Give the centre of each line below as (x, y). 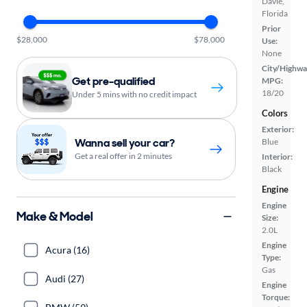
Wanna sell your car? (125, 143)
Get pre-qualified (113, 81)
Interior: (277, 157)
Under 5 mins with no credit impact (134, 94)
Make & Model (55, 216)
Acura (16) (67, 250)
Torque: (276, 297)
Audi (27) (65, 279)
